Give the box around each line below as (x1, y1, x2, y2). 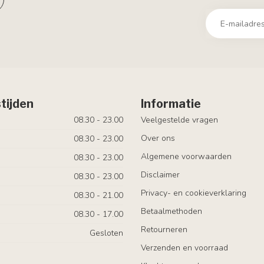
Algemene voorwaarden (141, 151, 232, 162)
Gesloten (90, 227, 123, 239)
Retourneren (141, 224, 187, 235)
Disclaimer (141, 169, 180, 180)
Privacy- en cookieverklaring (141, 187, 246, 199)
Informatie (141, 97, 201, 111)
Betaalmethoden (141, 206, 202, 217)
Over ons (141, 133, 175, 144)
